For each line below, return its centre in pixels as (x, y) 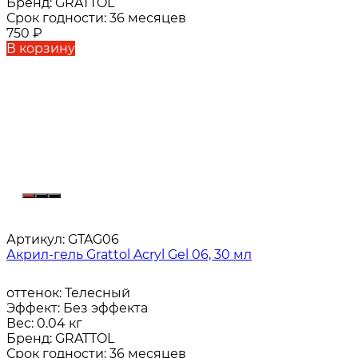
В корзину (41, 49)
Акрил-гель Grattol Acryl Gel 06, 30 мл (129, 255)
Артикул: (36, 240)
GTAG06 (92, 240)
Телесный (97, 293)
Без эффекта (105, 308)
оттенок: (36, 293)
